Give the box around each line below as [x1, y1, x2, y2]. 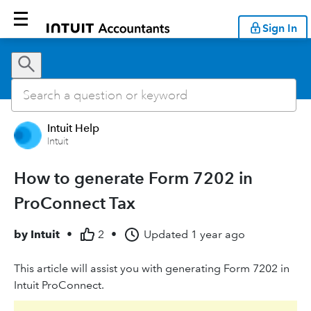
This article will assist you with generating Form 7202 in [14, 262, 289, 275]
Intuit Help [47, 121, 99, 135]
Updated [144, 228, 188, 241]
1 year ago [191, 228, 245, 241]
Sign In [262, 21, 297, 35]
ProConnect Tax [14, 193, 135, 213]
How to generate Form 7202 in [14, 168, 253, 188]
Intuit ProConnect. [14, 278, 104, 292]
